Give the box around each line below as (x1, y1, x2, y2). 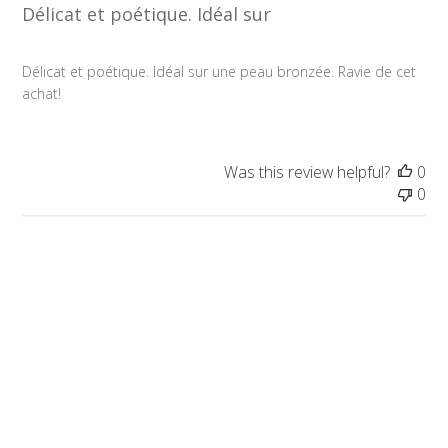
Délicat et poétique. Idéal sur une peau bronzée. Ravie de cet (22, 61, 417, 81)
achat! (22, 83, 62, 103)
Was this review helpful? (223, 160, 390, 183)
